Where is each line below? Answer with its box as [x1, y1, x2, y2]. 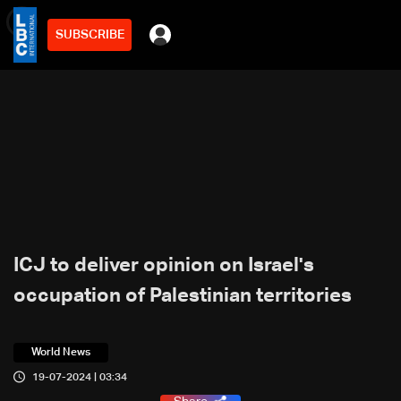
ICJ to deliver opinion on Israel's [13, 256, 314, 276]
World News [31, 347, 90, 358]
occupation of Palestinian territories [13, 286, 352, 306]
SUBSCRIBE [55, 28, 124, 41]
